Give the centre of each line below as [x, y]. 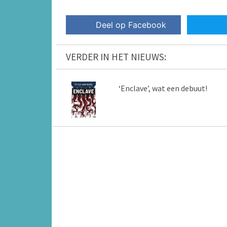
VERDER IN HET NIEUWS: [116, 57]
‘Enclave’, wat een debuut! [163, 88]
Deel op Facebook [131, 25]
